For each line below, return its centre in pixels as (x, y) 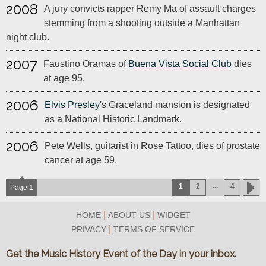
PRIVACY (89, 229)
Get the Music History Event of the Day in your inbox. (121, 254)
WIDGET (174, 215)
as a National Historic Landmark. (113, 119)
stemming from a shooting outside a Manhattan (142, 23)
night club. (28, 37)
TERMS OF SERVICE (154, 229)
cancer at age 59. (81, 160)
